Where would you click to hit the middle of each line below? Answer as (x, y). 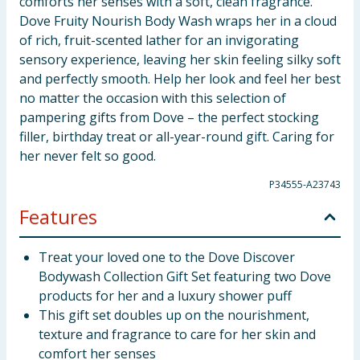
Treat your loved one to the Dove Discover (167, 257)
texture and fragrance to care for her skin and (177, 334)
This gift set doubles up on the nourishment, (174, 315)
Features (58, 217)
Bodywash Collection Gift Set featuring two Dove (185, 276)
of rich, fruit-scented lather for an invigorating (159, 40)
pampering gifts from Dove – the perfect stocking (169, 117)
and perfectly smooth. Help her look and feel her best (180, 79)
